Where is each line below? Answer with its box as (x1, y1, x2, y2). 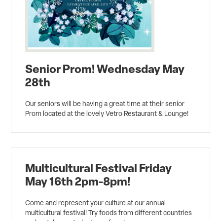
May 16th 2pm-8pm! (25, 173, 131, 189)
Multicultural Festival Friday (25, 160, 172, 176)
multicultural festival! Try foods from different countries (25, 208, 192, 218)
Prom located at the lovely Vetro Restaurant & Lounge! (25, 109, 189, 118)
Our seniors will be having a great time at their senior (25, 99, 185, 108)
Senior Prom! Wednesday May (25, 60, 185, 76)
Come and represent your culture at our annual (25, 198, 166, 208)
